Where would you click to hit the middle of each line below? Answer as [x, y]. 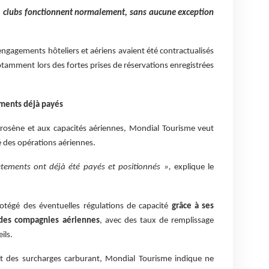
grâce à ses [193, 206]
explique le [192, 168]
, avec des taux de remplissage [157, 220]
